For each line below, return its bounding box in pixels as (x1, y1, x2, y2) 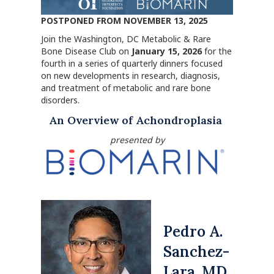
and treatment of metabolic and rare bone (41, 82, 212, 94)
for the (202, 45, 232, 57)
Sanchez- (163, 242, 230, 261)
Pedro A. (163, 222, 223, 241)
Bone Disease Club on (41, 45, 132, 57)
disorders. (41, 94, 80, 106)
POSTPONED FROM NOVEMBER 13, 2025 (41, 15, 209, 26)
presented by (109, 134, 165, 146)
